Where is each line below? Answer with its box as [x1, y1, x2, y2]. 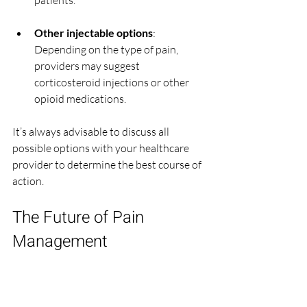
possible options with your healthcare [12, 141, 191, 156]
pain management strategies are [12, 288, 164, 302]
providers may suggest [34, 59, 142, 73]
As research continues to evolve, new [12, 271, 186, 286]
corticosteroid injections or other [34, 75, 191, 90]
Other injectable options [34, 26, 153, 40]
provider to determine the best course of [12, 158, 204, 172]
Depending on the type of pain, [34, 42, 180, 57]
